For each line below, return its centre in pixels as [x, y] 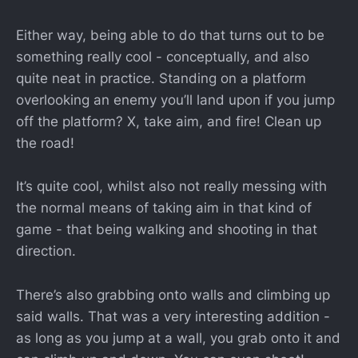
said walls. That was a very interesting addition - [173, 316]
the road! [45, 143]
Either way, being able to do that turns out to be [170, 36]
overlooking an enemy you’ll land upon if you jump [175, 100]
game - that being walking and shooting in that [167, 230]
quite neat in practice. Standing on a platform [161, 79]
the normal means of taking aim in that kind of [164, 208]
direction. [46, 251]
